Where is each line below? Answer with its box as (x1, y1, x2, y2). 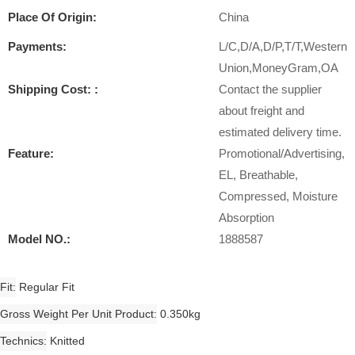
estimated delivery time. (219, 125, 342, 139)
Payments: (8, 40, 67, 53)
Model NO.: (8, 232, 71, 246)
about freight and (219, 104, 304, 117)
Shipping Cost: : (8, 82, 98, 96)
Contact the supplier (219, 82, 322, 96)
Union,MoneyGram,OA (219, 61, 338, 74)
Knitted (50, 334, 85, 348)
